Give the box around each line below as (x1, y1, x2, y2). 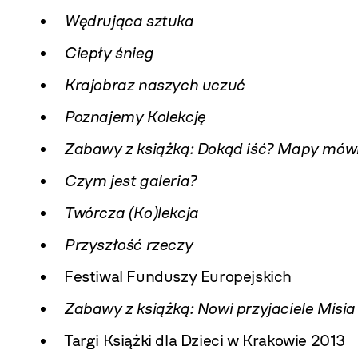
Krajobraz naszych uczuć (64, 75, 245, 94)
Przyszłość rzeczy (64, 235, 193, 254)
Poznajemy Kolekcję (64, 107, 205, 126)
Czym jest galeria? (64, 171, 197, 190)
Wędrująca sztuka (64, 11, 193, 30)
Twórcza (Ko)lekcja (64, 203, 198, 222)
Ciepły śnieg (64, 43, 153, 62)
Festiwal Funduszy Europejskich (64, 267, 292, 286)
